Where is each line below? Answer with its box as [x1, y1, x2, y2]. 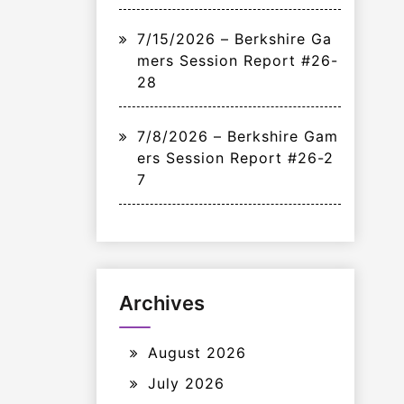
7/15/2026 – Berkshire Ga [137, 30, 332, 48]
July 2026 [148, 374, 225, 392]
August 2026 [148, 344, 246, 362]
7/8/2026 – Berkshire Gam [137, 127, 338, 145]
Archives [119, 291, 205, 315]
